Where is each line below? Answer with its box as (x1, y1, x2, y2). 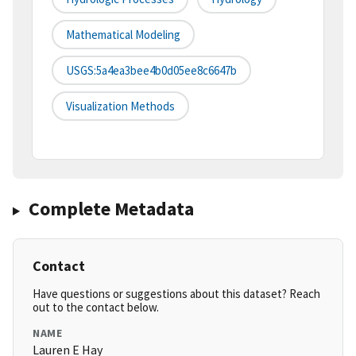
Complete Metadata (28, 196, 194, 222)
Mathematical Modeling (66, 27, 180, 43)
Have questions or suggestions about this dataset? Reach (33, 286, 320, 302)
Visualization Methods (66, 99, 175, 114)
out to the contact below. (33, 300, 159, 315)
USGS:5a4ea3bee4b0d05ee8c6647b (66, 63, 237, 79)
